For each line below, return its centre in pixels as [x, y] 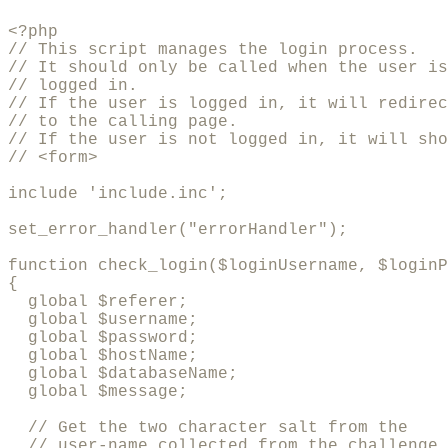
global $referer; [98, 301]
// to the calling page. [123, 121]
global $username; [103, 319]
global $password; [103, 337]
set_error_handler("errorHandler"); [178, 229]
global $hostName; [103, 355]
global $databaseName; [123, 373]
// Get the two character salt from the [213, 427]
